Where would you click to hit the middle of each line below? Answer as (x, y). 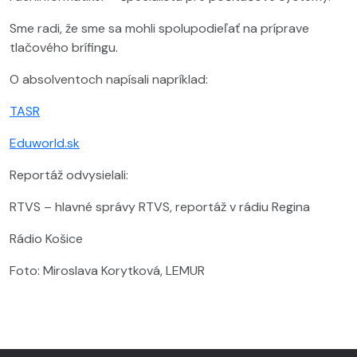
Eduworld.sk (45, 143)
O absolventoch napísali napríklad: (109, 79)
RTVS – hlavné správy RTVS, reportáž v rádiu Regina (160, 206)
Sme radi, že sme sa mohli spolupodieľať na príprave (159, 28)
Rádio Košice (46, 238)
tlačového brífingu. (64, 47)
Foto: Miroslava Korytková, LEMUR (107, 270)
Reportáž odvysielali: (69, 175)
